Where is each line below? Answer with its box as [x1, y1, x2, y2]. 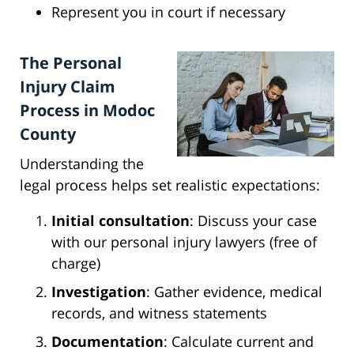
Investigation [51, 282, 146, 302]
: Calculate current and [164, 332, 314, 352]
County [20, 123, 76, 145]
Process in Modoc [20, 100, 155, 122]
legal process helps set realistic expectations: [20, 175, 320, 195]
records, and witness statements [51, 303, 267, 323]
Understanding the [20, 154, 144, 174]
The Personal [20, 52, 122, 74]
